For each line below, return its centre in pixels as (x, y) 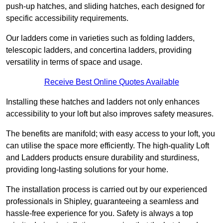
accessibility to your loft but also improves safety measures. (110, 114)
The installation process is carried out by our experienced (107, 190)
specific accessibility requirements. (67, 18)
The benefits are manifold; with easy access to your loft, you (111, 134)
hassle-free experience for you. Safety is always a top (100, 214)
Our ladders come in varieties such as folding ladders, (100, 38)
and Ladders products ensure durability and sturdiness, (103, 158)
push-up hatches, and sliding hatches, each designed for (105, 6)
